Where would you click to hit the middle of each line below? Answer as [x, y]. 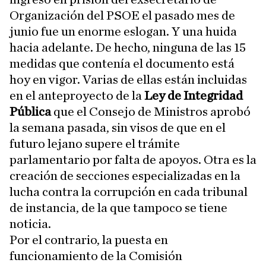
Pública [30, 112]
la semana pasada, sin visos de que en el [118, 128]
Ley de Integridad [194, 96]
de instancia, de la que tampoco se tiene [118, 208]
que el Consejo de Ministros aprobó [151, 112]
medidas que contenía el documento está [122, 64]
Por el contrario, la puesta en [89, 240]
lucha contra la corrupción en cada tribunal [129, 192]
